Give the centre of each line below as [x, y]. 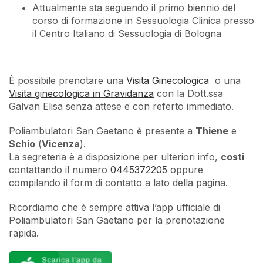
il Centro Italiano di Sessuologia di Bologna [127, 33]
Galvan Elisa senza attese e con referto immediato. [121, 106]
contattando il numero [60, 169]
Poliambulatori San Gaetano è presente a [102, 131]
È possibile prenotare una [68, 80]
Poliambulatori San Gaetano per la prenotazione [117, 220]
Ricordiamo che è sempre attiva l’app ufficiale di [114, 207]
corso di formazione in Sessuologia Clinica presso [143, 20]
